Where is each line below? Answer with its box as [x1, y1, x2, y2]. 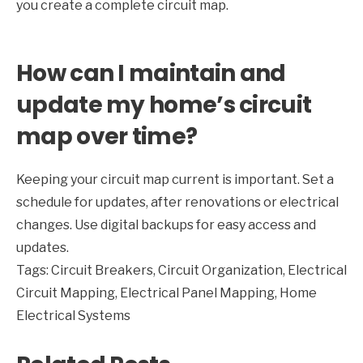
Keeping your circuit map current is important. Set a [16, 172, 334, 188]
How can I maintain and [16, 58, 286, 90]
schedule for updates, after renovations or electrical [16, 194, 339, 211]
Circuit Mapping [16, 285, 115, 301]
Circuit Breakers [51, 263, 153, 279]
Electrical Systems [16, 308, 130, 324]
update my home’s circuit [16, 89, 312, 122]
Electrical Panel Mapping [120, 285, 275, 301]
